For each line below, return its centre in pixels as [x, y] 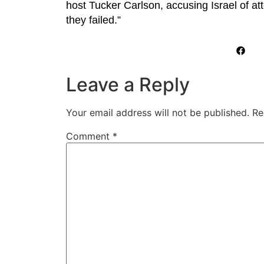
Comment [89, 136]
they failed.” [93, 20]
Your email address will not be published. [158, 113]
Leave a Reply [128, 85]
